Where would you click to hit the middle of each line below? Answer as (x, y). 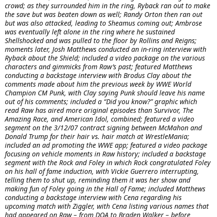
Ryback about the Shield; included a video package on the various (105, 58)
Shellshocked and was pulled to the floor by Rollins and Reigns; (101, 40)
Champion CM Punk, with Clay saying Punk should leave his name (105, 93)
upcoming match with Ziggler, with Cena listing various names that (107, 206)
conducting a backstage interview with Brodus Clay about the (98, 75)
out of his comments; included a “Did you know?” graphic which (101, 101)
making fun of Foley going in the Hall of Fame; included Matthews (105, 188)
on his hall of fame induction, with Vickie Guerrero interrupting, (102, 171)
